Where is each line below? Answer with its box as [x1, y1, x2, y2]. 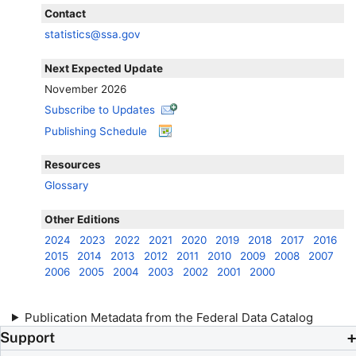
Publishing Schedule [44, 125, 148, 138]
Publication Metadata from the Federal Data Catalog [24, 309, 313, 325]
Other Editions [44, 212, 121, 226]
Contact [44, 7, 87, 21]
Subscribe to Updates [44, 103, 156, 117]
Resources [44, 158, 102, 172]
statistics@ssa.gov [44, 28, 141, 41]
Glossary [44, 179, 90, 192]
